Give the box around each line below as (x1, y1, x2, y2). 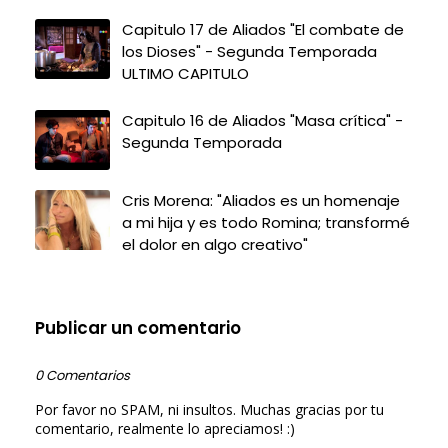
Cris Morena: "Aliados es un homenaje (122, 189, 400, 211)
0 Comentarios (35, 365, 130, 385)
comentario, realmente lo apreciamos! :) (35, 418, 295, 438)
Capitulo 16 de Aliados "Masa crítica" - (122, 109, 403, 131)
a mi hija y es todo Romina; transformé (122, 211, 410, 233)
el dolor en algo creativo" (122, 233, 308, 255)
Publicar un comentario (35, 315, 241, 340)
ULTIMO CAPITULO (122, 62, 249, 84)
